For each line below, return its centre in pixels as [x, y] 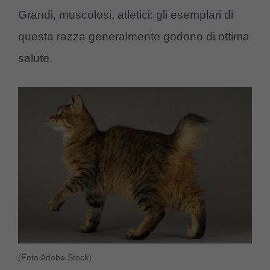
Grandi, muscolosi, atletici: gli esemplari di [126, 15]
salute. [35, 58]
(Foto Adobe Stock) [55, 257]
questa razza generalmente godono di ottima [134, 37]
